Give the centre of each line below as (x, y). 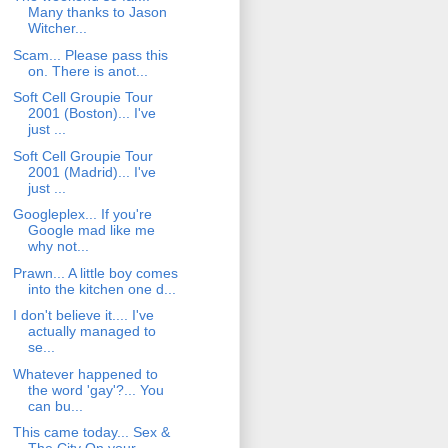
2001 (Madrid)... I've (91, 171)
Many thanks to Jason (97, 12)
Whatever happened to (85, 373)
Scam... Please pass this (90, 54)
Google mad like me (91, 230)
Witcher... (57, 28)
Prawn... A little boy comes (95, 272)
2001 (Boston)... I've (91, 113)
